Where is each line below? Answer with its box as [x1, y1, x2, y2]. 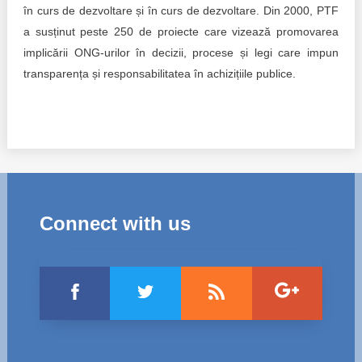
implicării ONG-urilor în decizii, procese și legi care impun [23, 46, 339, 59]
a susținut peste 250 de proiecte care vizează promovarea [23, 25, 339, 38]
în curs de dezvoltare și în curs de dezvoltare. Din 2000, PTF [23, 4, 339, 17]
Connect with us [39, 213, 191, 234]
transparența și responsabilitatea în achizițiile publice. [23, 67, 296, 80]
